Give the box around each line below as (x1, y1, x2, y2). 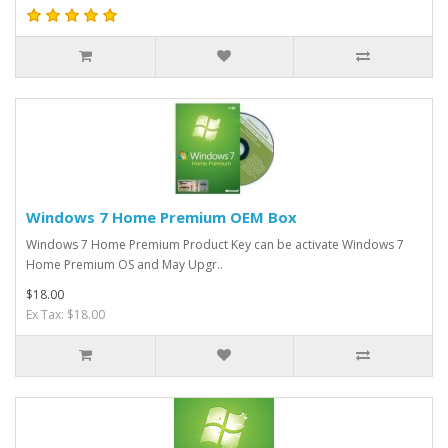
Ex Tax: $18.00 (26, 305, 105, 323)
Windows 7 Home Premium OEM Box (26, 206, 297, 227)
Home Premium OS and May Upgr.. (26, 255, 223, 273)
